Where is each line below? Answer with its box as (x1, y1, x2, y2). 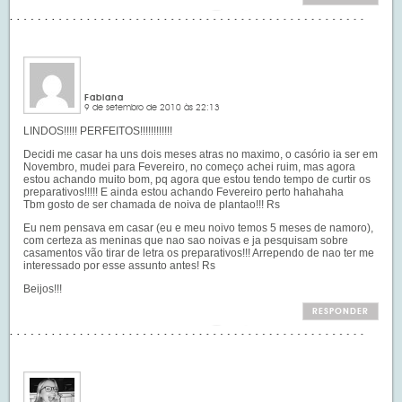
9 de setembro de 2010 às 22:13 (84, 102, 221, 112)
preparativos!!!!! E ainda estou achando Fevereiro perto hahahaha (23, 185, 345, 198)
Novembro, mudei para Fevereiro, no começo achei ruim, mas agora (23, 160, 356, 173)
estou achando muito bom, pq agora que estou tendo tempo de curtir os (23, 172, 371, 186)
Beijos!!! (23, 282, 63, 295)
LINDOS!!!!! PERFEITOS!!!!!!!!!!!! (23, 124, 173, 137)
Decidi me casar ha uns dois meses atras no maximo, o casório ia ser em (23, 147, 379, 161)
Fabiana (84, 92, 125, 102)
